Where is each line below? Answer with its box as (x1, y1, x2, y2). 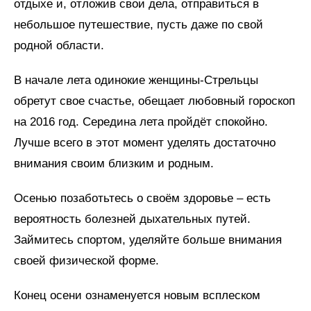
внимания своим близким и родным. (14, 156, 214, 170)
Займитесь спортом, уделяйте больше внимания (14, 233, 282, 246)
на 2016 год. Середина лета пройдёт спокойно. (14, 115, 268, 128)
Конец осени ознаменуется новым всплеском (14, 288, 260, 302)
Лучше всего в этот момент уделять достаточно (14, 135, 276, 149)
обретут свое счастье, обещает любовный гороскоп (14, 94, 295, 108)
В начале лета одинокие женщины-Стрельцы (14, 73, 258, 87)
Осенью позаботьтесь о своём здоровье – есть (14, 191, 271, 205)
